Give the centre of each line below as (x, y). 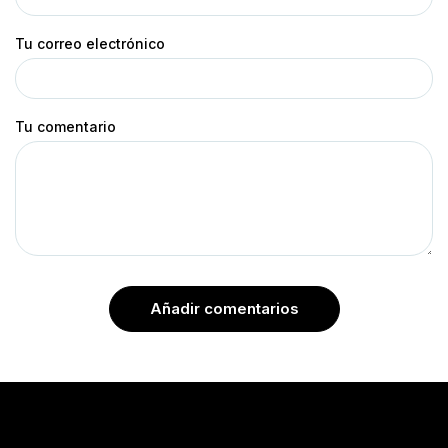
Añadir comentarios (224, 308)
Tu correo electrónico (90, 43)
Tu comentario (65, 126)
